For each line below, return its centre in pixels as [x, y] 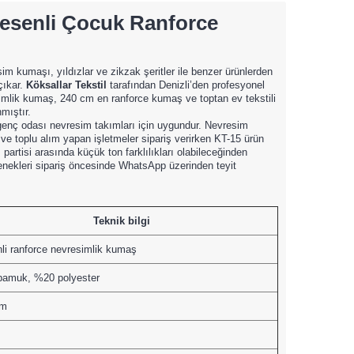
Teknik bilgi [121, 220]
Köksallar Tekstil [66, 85]
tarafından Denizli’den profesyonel [185, 85]
